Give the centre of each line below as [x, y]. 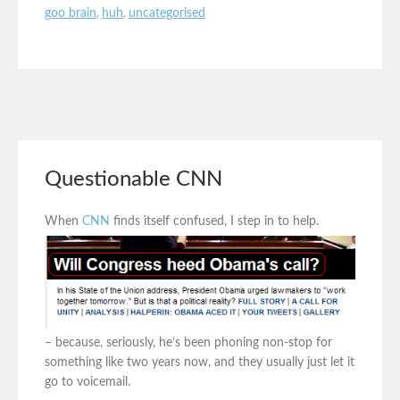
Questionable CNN [133, 180]
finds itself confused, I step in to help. [214, 221]
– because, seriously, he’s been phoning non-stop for [188, 342]
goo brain [71, 13]
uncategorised [167, 13]
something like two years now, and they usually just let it [200, 362]
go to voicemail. [87, 382]
